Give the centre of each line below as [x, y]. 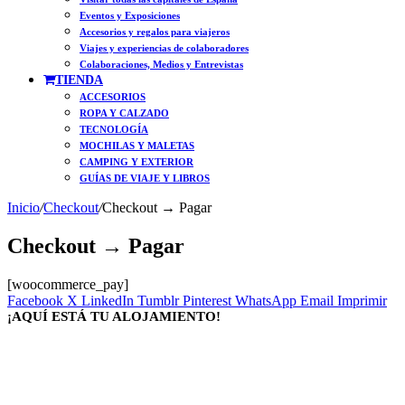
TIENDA [79, 80]
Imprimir [362, 300]
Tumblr [158, 300]
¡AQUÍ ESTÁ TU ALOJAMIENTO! [114, 316]
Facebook [35, 300]
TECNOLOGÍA [114, 129]
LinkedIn [108, 300]
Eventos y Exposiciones [130, 15]
